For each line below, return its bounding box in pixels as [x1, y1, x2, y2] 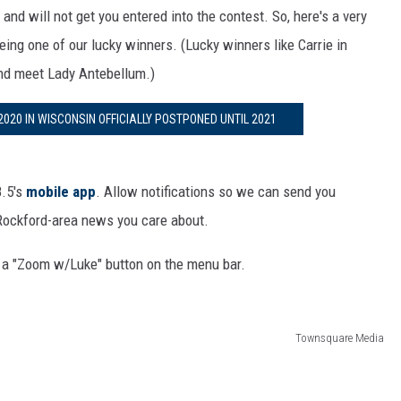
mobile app [26, 183, 96, 200]
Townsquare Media [295, 330, 384, 345]
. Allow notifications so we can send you [96, 183, 336, 200]
